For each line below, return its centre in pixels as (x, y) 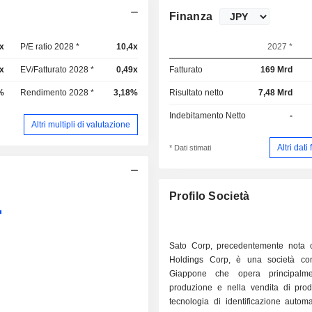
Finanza (191, 16)
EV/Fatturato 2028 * (57, 70)
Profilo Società (210, 196)
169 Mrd (276, 70)
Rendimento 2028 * (57, 93)
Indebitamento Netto (208, 116)
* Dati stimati (190, 148)
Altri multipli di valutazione (81, 124)
